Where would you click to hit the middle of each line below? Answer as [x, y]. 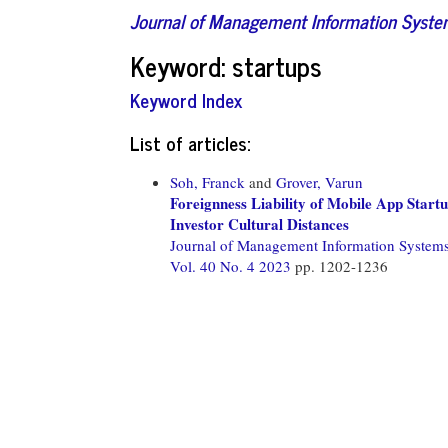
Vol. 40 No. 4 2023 [232, 265]
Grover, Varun [319, 181]
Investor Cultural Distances [259, 223]
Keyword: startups [226, 65]
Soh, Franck [207, 181]
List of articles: [190, 142]
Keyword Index [186, 99]
